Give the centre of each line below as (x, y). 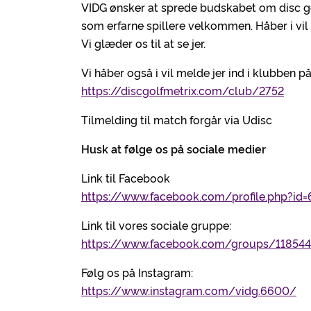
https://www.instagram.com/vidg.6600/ (189, 290)
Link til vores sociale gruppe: (156, 225)
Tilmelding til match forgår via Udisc (177, 119)
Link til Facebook (126, 178)
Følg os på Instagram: (137, 272)
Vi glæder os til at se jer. (143, 43)
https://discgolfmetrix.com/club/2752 (183, 90)
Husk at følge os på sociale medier (174, 149)
